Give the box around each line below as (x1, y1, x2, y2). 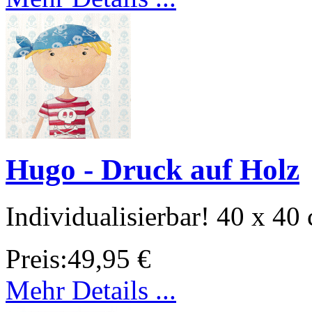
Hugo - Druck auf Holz (6, 153, 299, 187)
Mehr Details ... (6, 275, 176, 306)
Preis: (6, 244, 68, 274)
